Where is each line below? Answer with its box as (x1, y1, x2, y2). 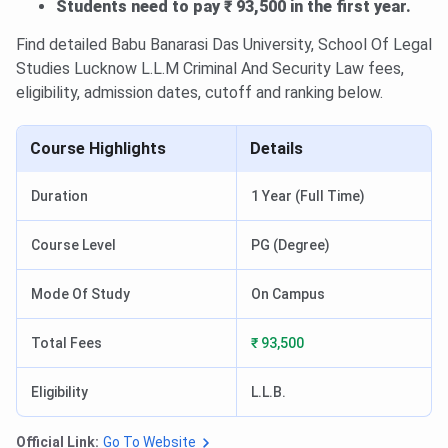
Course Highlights (30, 139, 166, 159)
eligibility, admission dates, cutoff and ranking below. (16, 83, 383, 103)
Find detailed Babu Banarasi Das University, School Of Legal (16, 35, 432, 55)
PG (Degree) (251, 237, 330, 254)
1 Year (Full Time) (251, 188, 365, 205)
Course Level (31, 237, 116, 254)
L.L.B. (251, 384, 286, 401)
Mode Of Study (31, 286, 130, 303)
